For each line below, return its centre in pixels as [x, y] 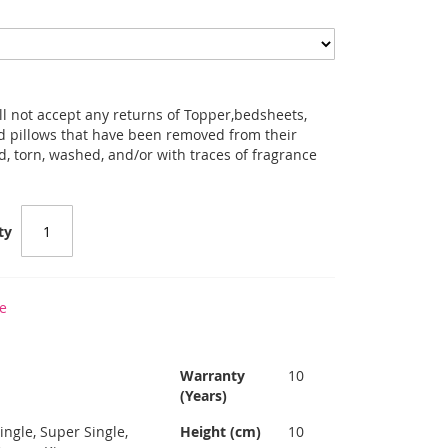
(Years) [204, 395]
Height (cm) [221, 431]
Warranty [213, 375]
